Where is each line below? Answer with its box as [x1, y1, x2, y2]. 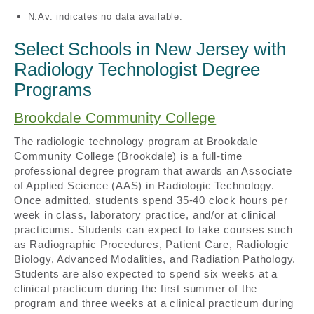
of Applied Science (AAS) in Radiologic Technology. [14, 179, 275, 191]
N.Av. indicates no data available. [27, 12, 183, 22]
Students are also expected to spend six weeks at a [14, 267, 278, 280]
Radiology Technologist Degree [14, 60, 261, 80]
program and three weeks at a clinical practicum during [14, 296, 294, 309]
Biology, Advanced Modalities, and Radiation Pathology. [14, 252, 296, 265]
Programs [14, 80, 93, 100]
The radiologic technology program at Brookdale [14, 135, 258, 147]
